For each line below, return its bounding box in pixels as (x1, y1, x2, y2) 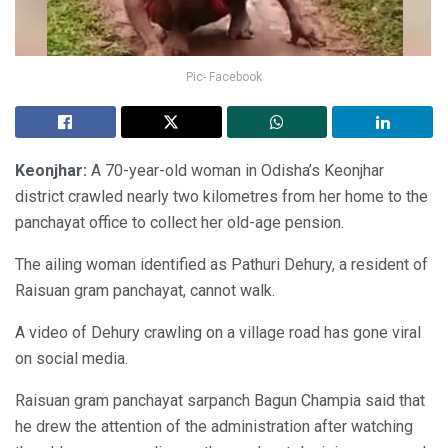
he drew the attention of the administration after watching (15, 416, 413, 436)
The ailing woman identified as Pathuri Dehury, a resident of (15, 254, 428, 274)
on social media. (15, 348, 128, 368)
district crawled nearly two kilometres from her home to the (15, 186, 428, 206)
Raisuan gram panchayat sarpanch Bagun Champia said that (15, 390, 425, 410)
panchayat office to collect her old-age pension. (15, 212, 344, 232)
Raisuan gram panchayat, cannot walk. (15, 280, 275, 300)
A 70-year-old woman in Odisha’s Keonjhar (91, 160, 384, 180)
